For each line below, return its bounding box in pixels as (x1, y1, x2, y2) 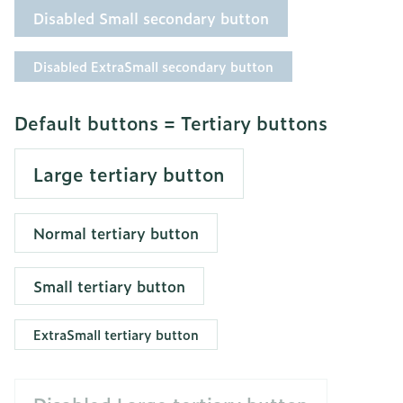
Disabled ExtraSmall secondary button (33, 57, 273, 76)
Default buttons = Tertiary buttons (14, 109, 327, 136)
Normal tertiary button (33, 222, 199, 244)
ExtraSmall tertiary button (33, 325, 199, 344)
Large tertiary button (33, 160, 225, 187)
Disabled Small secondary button (33, 7, 269, 29)
